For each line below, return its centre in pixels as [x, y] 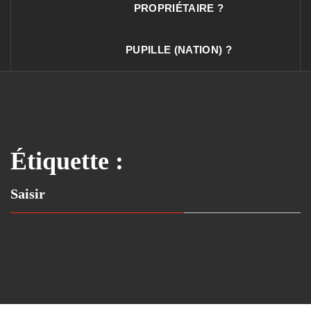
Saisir [28, 194]
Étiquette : [67, 161]
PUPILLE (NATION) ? [179, 50]
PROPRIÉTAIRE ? [179, 8]
